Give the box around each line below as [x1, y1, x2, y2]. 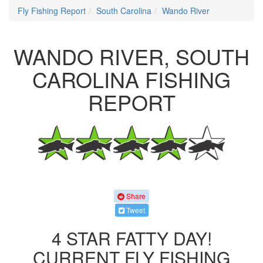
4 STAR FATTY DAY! [51, 225, 212, 251]
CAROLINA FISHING [32, 64, 231, 94]
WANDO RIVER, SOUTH [14, 41, 249, 71]
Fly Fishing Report [18, 5, 86, 16]
